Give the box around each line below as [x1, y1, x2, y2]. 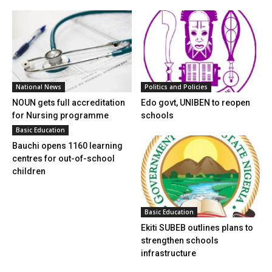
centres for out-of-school [12, 153, 115, 163]
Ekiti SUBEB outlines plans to [140, 222, 253, 233]
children [12, 166, 46, 176]
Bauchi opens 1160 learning [12, 140, 123, 151]
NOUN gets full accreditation [12, 97, 125, 107]
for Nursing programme [12, 110, 109, 120]
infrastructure [140, 248, 196, 258]
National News [16, 82, 61, 91]
